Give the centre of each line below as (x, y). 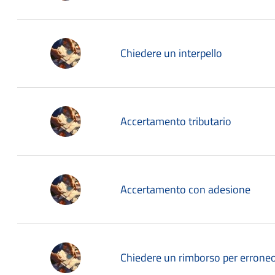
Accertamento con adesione (185, 189)
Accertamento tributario (176, 121)
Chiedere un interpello (171, 53)
